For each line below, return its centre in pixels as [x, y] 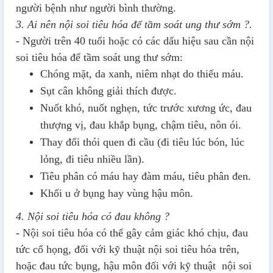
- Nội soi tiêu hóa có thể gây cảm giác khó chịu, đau [132, 233]
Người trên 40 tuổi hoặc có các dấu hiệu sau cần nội [138, 41]
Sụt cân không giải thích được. [108, 91]
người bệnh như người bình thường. [96, 8]
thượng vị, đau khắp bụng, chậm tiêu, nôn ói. [141, 125]
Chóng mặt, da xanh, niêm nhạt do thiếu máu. [142, 74]
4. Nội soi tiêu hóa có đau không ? [93, 217]
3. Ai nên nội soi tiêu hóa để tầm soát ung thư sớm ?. [134, 25]
